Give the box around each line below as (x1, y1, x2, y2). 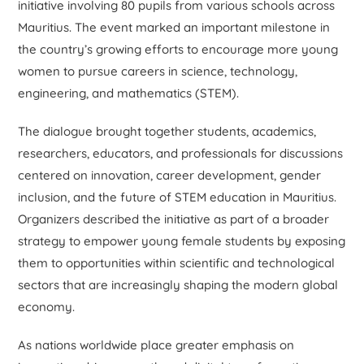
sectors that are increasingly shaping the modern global (18, 276, 339, 292)
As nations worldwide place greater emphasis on (18, 336, 295, 353)
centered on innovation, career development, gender (18, 167, 322, 183)
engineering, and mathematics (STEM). (18, 84, 240, 101)
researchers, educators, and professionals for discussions (18, 145, 344, 161)
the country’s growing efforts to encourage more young (18, 41, 339, 57)
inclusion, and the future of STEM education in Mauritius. (18, 188, 337, 205)
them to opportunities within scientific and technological (18, 254, 336, 271)
